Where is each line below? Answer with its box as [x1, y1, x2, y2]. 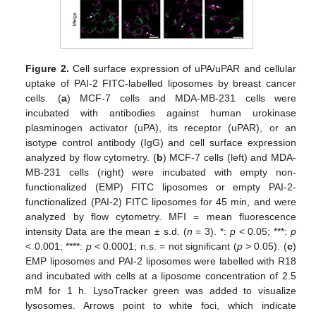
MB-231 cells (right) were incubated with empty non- [25, 166, 296, 178]
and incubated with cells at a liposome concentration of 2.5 [25, 269, 296, 281]
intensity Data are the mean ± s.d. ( [25, 225, 187, 237]
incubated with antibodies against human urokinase [25, 107, 296, 119]
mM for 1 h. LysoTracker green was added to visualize [25, 284, 296, 296]
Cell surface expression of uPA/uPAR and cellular [68, 62, 296, 74]
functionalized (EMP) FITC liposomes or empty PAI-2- [25, 181, 296, 193]
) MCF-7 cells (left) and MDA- [162, 151, 296, 163]
